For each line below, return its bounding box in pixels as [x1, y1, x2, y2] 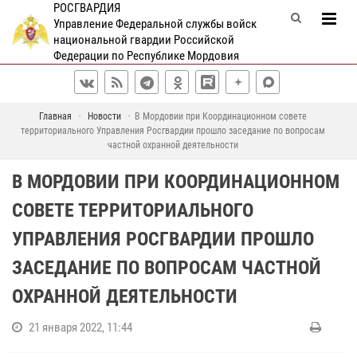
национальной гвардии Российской [53, 33, 234, 47]
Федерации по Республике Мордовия [53, 49, 239, 63]
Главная [38, 111, 72, 122]
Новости [87, 111, 121, 122]
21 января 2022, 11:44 [29, 320, 132, 335]
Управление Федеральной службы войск [53, 17, 257, 31]
